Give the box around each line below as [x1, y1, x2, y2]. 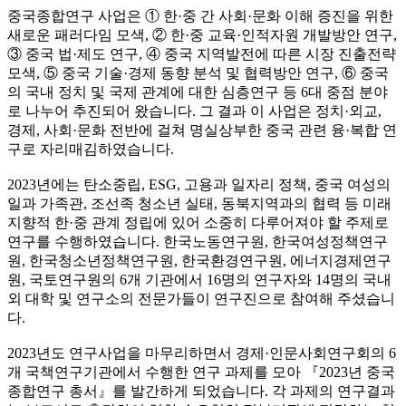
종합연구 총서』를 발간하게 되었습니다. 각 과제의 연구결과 [7, 383, 395, 400]
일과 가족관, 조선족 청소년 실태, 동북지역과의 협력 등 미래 [7, 196, 391, 212]
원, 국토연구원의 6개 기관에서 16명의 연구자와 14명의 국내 [7, 272, 391, 288]
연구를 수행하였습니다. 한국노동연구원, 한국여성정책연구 [7, 234, 388, 250]
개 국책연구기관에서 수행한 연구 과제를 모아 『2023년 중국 [7, 364, 395, 381]
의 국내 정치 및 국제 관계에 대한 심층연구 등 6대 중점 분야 [7, 84, 388, 101]
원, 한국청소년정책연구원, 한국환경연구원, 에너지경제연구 [7, 253, 391, 269]
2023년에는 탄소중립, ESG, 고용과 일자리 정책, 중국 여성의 [7, 177, 391, 193]
